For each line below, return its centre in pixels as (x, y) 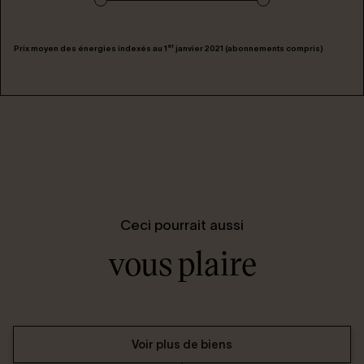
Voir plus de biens (182, 344)
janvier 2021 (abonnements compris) (249, 48)
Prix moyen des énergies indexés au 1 (91, 48)
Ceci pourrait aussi (182, 225)
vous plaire (182, 262)
